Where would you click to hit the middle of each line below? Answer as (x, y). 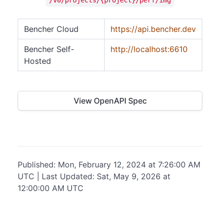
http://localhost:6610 (149, 49)
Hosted (38, 61)
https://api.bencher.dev (153, 29)
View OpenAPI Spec (110, 101)
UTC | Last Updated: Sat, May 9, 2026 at (94, 177)
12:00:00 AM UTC (51, 188)
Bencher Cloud (51, 29)
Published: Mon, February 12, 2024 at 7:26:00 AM (109, 165)
